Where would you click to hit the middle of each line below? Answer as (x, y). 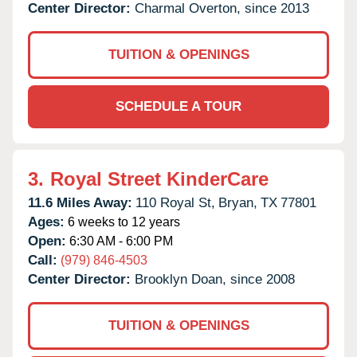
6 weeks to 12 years (122, 222)
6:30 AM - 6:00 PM (120, 241)
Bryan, (238, 202)
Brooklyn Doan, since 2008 (215, 279)
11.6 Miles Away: (80, 202)
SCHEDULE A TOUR (178, 106)
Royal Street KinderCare (159, 178)
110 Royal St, (175, 202)
